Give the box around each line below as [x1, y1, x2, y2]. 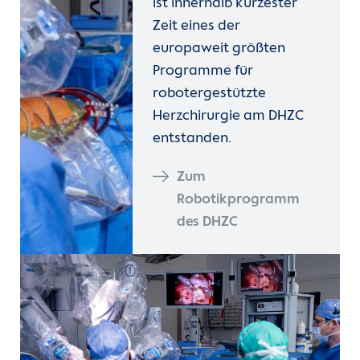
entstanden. [153, 131, 232, 147]
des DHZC [177, 215, 239, 231]
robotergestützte [153, 86, 267, 102]
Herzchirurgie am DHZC [153, 108, 305, 125]
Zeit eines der [153, 18, 241, 35]
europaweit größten [153, 41, 286, 57]
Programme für [153, 63, 254, 80]
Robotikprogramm [177, 192, 301, 208]
